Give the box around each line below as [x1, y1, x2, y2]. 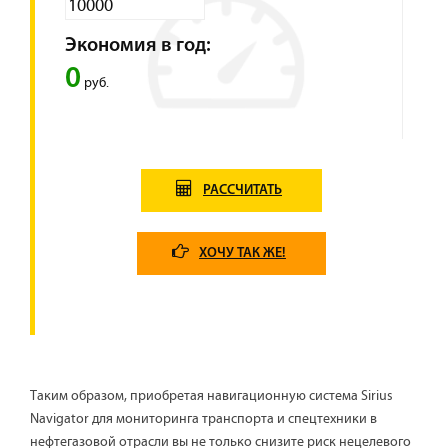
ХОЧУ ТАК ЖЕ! [199, 246, 286, 262]
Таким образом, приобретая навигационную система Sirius [30, 388, 393, 405]
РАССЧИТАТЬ [203, 183, 282, 199]
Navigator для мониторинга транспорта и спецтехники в [30, 411, 377, 428]
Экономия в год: [65, 36, 211, 57]
